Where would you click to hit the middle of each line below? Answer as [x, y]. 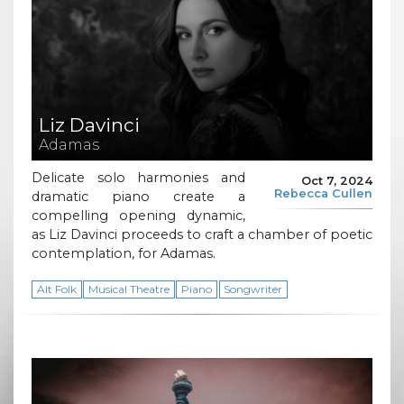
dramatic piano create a [138, 197]
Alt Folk [56, 289]
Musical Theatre [129, 289]
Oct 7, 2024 [337, 180]
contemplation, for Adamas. [124, 254]
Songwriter [253, 289]
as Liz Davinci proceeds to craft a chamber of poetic [202, 235]
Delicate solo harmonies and [138, 178]
